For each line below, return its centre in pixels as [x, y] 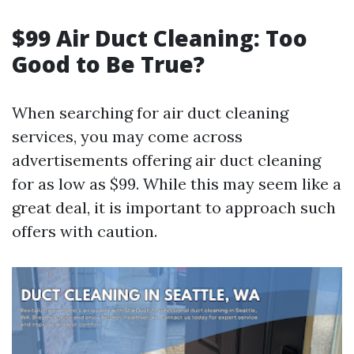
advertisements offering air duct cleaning [166, 160]
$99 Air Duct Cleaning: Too [160, 38]
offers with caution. [85, 231]
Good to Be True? [108, 64]
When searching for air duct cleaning [150, 113]
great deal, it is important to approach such [174, 207]
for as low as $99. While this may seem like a [177, 184]
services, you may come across [127, 136]
